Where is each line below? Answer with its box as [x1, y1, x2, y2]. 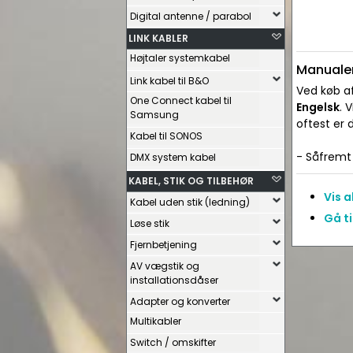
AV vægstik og [130, 259, 199, 273]
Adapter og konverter [130, 295, 230, 308]
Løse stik [130, 217, 169, 230]
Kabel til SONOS [130, 129, 203, 143]
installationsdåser [130, 273, 218, 287]
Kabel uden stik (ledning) [130, 195, 250, 209]
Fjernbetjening [130, 238, 197, 251]
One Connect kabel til [130, 94, 232, 107]
